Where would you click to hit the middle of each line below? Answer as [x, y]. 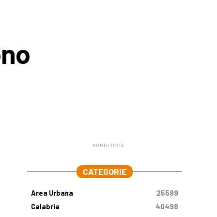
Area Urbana [52, 193]
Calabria [45, 207]
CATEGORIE [105, 171]
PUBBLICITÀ [108, 145]
